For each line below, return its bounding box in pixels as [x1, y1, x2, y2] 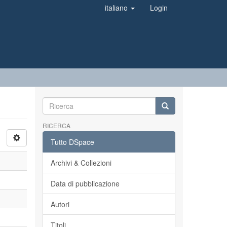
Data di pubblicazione [50, 178, 120, 188]
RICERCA [42, 121, 70, 130]
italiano [105, 3, 130, 13]
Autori [50, 199, 69, 209]
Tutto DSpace [50, 137, 94, 147]
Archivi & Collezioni [50, 158, 111, 168]
